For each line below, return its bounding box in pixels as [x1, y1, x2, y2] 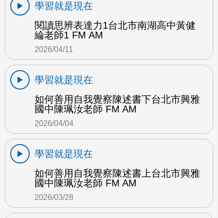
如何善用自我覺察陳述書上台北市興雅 [35, 167, 200, 179]
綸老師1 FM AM [35, 29, 103, 40]
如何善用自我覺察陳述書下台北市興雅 [35, 93, 200, 105]
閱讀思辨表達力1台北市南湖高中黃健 [35, 19, 196, 31]
